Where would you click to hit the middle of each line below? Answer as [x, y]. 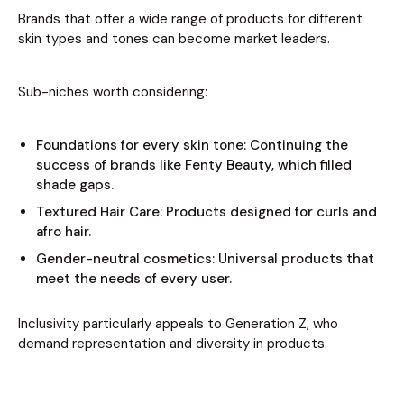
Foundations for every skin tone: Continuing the [192, 146]
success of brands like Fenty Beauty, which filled [194, 165]
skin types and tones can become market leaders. [174, 39]
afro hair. [64, 232]
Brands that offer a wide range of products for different [190, 19]
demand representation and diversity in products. [173, 344]
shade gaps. [75, 185]
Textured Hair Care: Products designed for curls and [207, 212]
